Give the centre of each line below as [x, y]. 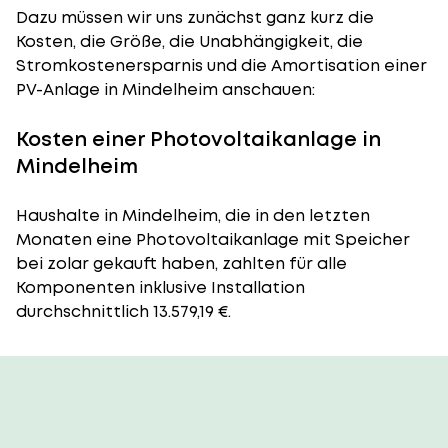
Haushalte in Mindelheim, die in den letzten [193, 215]
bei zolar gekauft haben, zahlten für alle [181, 263]
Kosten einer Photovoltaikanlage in [198, 139]
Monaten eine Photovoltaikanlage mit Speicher [213, 239]
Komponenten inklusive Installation [160, 287]
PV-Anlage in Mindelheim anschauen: [165, 89]
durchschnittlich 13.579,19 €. [123, 311]
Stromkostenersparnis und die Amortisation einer [221, 65]
